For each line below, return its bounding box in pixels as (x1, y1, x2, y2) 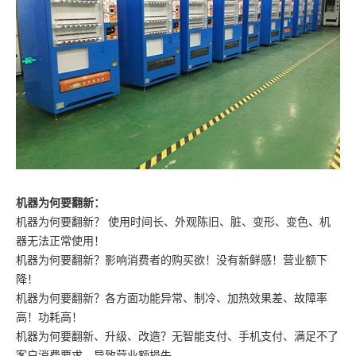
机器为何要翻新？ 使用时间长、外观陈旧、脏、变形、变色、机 (16, 215, 331, 228)
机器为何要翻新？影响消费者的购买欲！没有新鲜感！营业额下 (16, 253, 327, 266)
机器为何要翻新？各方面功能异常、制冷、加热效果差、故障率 (16, 292, 327, 304)
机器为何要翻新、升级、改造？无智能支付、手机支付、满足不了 (16, 330, 339, 342)
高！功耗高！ (16, 311, 83, 323)
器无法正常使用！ (16, 234, 105, 247)
